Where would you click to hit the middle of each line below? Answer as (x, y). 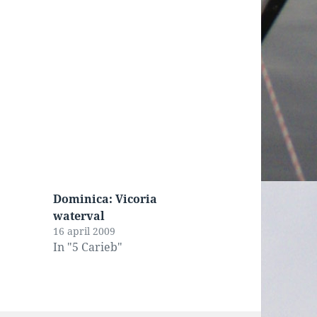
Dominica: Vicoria (105, 199)
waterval (79, 216)
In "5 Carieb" (87, 247)
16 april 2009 (84, 231)
